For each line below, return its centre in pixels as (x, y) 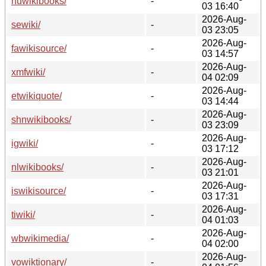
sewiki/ (26, 24)
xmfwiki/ (28, 72)
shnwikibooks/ (41, 119)
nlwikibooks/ (37, 167)
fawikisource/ (39, 48)
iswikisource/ (39, 191)
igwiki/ (25, 143)
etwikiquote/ (37, 96)
